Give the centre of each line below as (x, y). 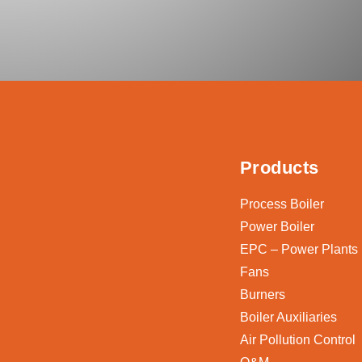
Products (279, 168)
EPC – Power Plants (299, 250)
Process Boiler (282, 204)
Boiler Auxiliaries (288, 318)
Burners (262, 295)
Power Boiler (277, 227)
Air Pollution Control (297, 340)
